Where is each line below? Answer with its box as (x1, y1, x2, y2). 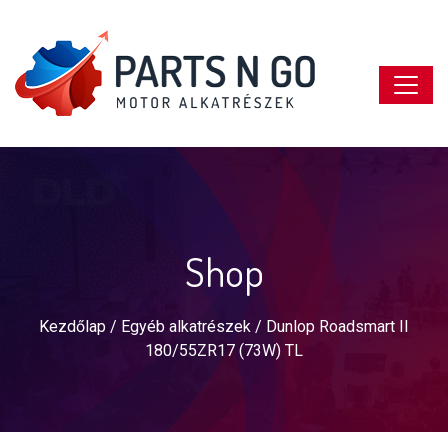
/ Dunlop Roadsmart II (251, 317, 409, 336)
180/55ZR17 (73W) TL (145, 341, 303, 360)
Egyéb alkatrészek (121, 317, 251, 336)
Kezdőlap (39, 317, 106, 336)
